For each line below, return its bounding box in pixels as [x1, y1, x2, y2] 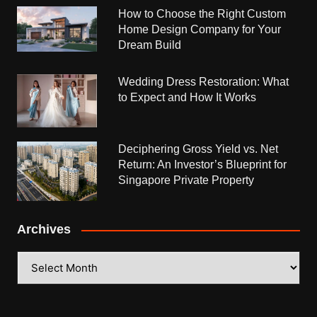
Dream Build [118, 39, 182, 52]
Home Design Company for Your [118, 23, 282, 36]
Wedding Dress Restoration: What [118, 76, 289, 88]
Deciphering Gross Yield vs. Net [118, 143, 279, 156]
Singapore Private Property [118, 174, 255, 187]
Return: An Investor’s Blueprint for [118, 158, 287, 171]
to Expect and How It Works [118, 91, 257, 104]
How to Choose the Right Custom [118, 8, 287, 21]
